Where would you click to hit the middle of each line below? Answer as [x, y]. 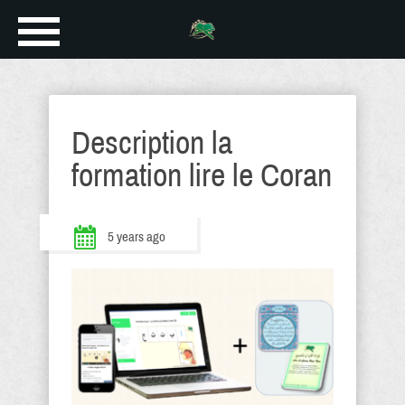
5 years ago [137, 237]
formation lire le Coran [202, 175]
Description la [152, 143]
